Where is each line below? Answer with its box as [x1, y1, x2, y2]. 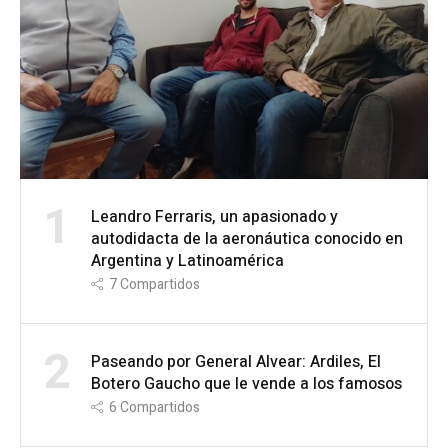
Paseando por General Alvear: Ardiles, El [91, 350, 381, 375]
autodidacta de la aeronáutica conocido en [91, 227, 403, 252]
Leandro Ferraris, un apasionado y [91, 205, 338, 230]
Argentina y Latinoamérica [91, 249, 284, 274]
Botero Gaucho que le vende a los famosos [91, 372, 402, 397]
